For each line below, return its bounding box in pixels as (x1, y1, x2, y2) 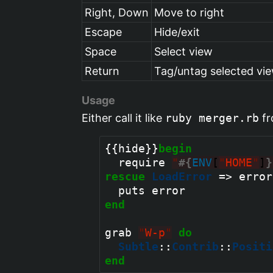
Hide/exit (154, 25, 200, 38)
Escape (85, 25, 122, 38)
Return (85, 64, 120, 77)
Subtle (118, 239, 159, 253)
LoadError (152, 169, 213, 183)
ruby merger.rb (165, 111, 260, 124)
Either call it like (82, 111, 166, 124)
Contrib (172, 239, 219, 253)
